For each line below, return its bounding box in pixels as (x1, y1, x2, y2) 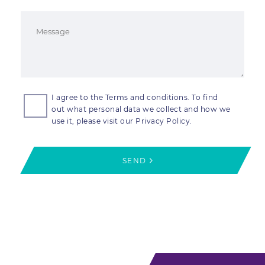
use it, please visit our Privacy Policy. (51, 117, 192, 125)
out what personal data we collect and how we (51, 105, 231, 114)
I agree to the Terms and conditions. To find (51, 93, 218, 102)
